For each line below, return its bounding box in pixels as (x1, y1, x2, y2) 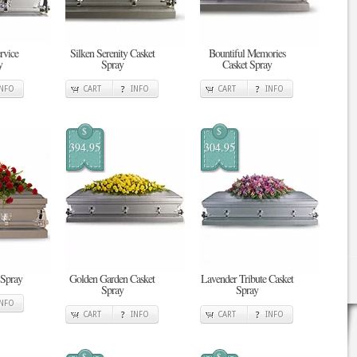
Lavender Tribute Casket (200, 271, 293, 286)
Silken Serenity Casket (69, 45, 155, 61)
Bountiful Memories (208, 45, 285, 61)
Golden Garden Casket (69, 271, 155, 286)
